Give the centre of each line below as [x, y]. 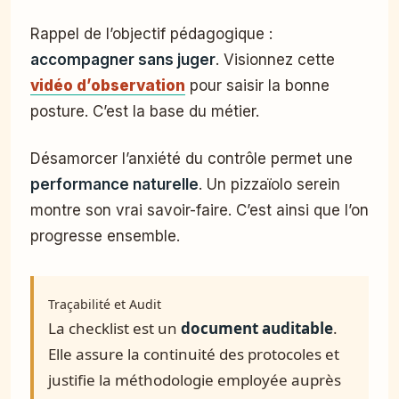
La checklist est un [114, 328]
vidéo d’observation [108, 85]
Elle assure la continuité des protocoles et [194, 354]
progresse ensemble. [105, 236]
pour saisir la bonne [257, 85]
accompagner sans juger [123, 59]
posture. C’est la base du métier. [145, 111]
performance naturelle [114, 184]
